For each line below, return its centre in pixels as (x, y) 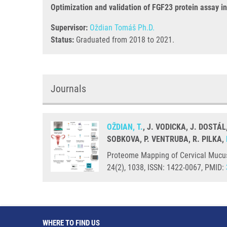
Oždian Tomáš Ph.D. (122, 28)
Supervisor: (69, 28)
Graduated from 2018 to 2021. (124, 40)
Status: (62, 40)
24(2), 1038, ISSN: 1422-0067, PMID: (166, 167)
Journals (68, 89)
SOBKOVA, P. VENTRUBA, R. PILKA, (166, 139)
